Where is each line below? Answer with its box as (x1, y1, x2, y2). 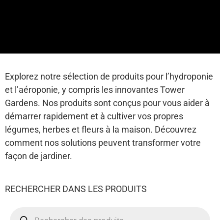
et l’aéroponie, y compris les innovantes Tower (5, 84, 185, 95)
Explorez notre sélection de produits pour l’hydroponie (5, 71, 213, 82)
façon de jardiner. (5, 150, 72, 161)
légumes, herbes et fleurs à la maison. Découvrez (5, 124, 196, 135)
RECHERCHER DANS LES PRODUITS (5, 183, 147, 194)
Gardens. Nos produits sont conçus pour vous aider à (5, 97, 210, 108)
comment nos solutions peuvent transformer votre (5, 137, 201, 148)
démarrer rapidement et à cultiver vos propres (5, 110, 183, 121)
